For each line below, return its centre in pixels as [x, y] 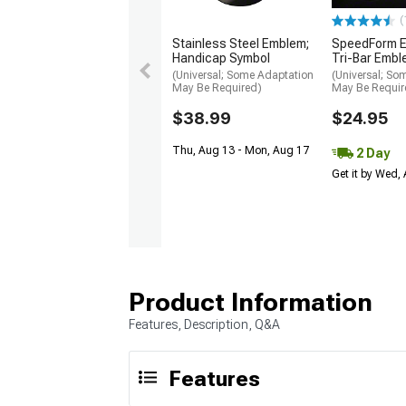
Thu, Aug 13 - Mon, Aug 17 [241, 150]
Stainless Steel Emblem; [241, 43]
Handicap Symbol [221, 58]
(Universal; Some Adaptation [243, 75]
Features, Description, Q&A [204, 324]
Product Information [251, 302]
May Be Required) [217, 87]
